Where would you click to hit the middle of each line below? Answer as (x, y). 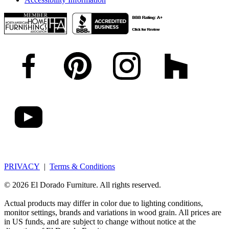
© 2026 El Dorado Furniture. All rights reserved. (83, 185)
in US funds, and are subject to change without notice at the (100, 221)
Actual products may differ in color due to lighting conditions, (104, 203)
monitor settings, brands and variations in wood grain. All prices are (113, 212)
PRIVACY (22, 166)
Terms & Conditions (82, 166)
